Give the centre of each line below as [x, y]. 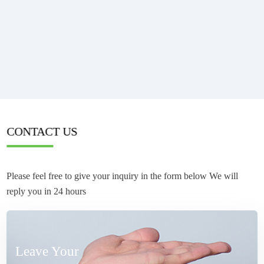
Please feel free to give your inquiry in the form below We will [123, 176]
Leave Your [47, 252]
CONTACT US [42, 132]
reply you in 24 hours [47, 192]
